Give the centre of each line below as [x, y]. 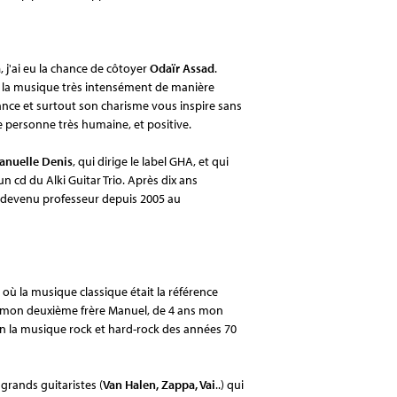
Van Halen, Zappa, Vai [159, 384]
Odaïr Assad [182, 68]
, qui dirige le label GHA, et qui [151, 161]
